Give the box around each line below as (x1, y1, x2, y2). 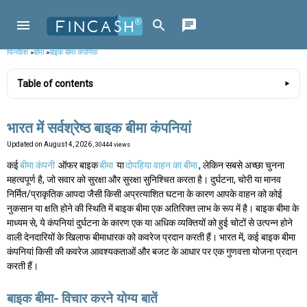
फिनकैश (7, 47, 28, 57)
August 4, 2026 (44, 140, 93, 149)
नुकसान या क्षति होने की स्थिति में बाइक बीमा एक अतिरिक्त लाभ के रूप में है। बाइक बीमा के (7, 203, 299, 214)
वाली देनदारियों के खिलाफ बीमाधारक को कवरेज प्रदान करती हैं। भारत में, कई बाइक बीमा (7, 232, 295, 243)
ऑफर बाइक (56, 160, 98, 171)
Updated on (7, 140, 44, 149)
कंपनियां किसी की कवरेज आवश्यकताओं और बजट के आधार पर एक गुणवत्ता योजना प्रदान (7, 246, 297, 258)
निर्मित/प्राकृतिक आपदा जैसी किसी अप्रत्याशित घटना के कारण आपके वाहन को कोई (7, 188, 282, 200)
